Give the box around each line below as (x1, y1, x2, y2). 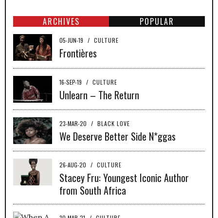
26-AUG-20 (59, 161, 88, 169)
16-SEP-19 (59, 78, 83, 87)
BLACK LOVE (97, 119, 130, 128)
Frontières (59, 46, 97, 61)
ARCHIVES (42, 16, 80, 28)
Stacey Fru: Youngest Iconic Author (59, 170, 189, 185)
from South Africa (59, 183, 126, 198)
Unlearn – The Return (59, 88, 139, 103)
